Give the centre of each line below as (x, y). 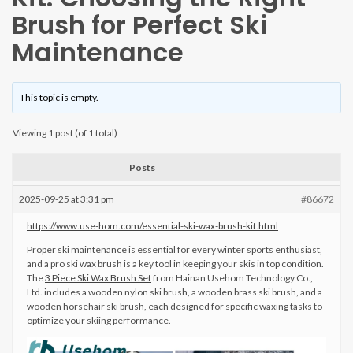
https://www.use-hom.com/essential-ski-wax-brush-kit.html (152, 226)
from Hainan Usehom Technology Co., (232, 278)
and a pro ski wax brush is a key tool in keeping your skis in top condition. (175, 264)
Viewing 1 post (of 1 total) (65, 133)
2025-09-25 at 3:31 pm (67, 199)
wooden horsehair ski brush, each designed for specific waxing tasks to (175, 306)
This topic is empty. (59, 97)
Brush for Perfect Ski (140, 25)
